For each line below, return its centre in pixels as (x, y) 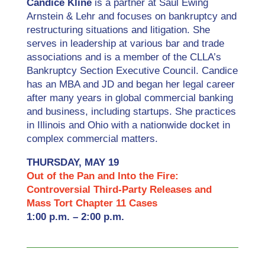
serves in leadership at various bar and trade (125, 44)
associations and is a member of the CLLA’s (124, 57)
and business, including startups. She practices (131, 112)
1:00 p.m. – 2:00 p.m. (75, 217)
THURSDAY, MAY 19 (72, 163)
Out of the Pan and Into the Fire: (102, 176)
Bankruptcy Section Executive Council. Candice (132, 71)
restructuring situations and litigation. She (118, 30)
